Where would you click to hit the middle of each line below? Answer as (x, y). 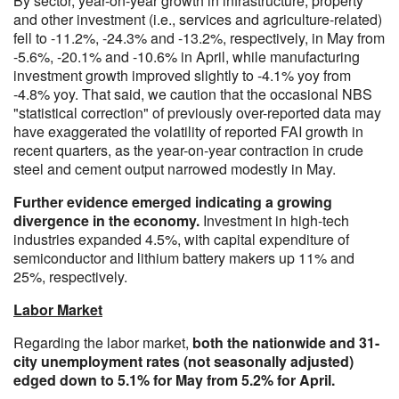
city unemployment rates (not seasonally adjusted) (183, 361)
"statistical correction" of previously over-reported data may (197, 113)
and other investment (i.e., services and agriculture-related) (198, 19)
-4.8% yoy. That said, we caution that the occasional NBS (193, 94)
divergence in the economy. (106, 220)
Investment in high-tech (274, 220)
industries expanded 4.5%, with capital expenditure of (181, 239)
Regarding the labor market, (103, 342)
